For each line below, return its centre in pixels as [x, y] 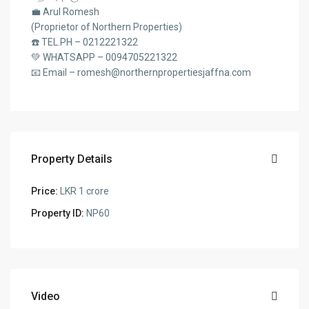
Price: [45, 191]
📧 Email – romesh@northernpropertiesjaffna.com [141, 73]
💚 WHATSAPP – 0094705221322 [104, 58]
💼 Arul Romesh [66, 12]
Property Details [72, 159]
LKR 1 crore [84, 191]
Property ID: [58, 213]
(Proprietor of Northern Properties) [107, 27]
